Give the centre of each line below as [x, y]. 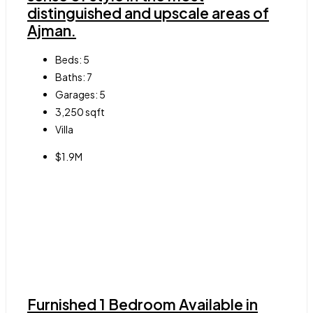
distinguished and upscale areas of [148, 13]
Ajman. [52, 30]
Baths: [70, 77]
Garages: [77, 95]
